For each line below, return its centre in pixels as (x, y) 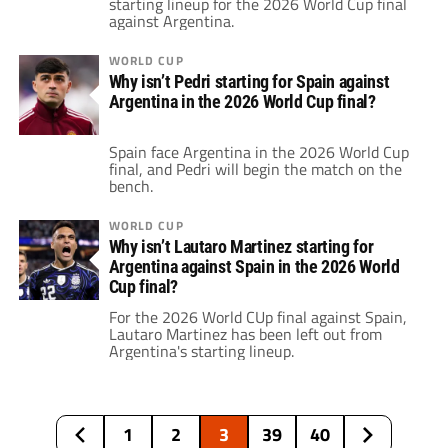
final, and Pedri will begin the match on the (255, 169)
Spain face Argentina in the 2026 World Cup (258, 152)
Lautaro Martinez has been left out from (245, 334)
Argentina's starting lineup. (201, 351)
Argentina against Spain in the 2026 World (254, 267)
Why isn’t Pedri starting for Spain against (249, 82)
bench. (130, 186)
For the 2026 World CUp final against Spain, (257, 317)
